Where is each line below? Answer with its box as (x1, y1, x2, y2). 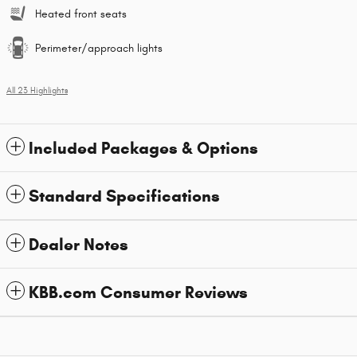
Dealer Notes (29, 234, 128, 256)
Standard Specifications (29, 186, 220, 207)
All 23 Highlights (6, 86, 68, 96)
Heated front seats (35, 7, 127, 22)
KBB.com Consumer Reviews (29, 282, 248, 304)
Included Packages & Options (29, 138, 258, 159)
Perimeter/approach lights (35, 41, 163, 56)
